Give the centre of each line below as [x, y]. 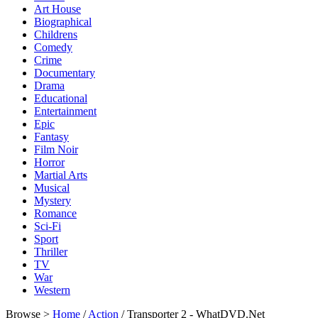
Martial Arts [61, 175]
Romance [55, 213]
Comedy [53, 47]
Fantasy [51, 137]
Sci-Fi [48, 226]
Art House [57, 9]
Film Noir [56, 149]
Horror [49, 162]
